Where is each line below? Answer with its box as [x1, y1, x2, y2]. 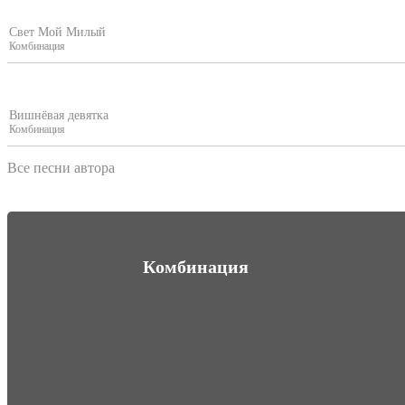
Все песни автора [7, 160, 115, 176]
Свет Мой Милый [9, 24, 106, 40]
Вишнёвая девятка [9, 108, 108, 123]
